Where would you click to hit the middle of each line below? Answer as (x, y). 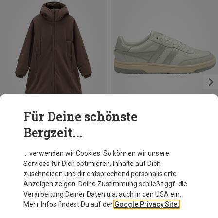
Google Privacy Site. (147, 204)
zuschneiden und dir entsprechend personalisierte (100, 174)
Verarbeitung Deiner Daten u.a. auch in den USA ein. (102, 194)
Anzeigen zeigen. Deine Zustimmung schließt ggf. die (105, 184)
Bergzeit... (53, 133)
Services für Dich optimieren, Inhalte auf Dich (92, 163)
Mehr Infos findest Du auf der (69, 204)
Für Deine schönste (80, 117)
